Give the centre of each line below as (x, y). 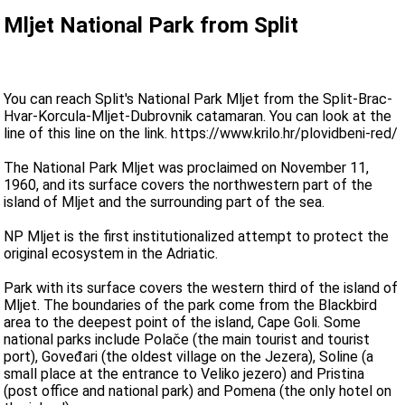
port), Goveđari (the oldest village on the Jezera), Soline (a (189, 357)
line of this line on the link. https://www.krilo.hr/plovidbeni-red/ (201, 134)
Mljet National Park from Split (151, 26)
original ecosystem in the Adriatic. (111, 254)
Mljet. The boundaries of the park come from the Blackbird (191, 306)
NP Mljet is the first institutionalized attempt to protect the (197, 237)
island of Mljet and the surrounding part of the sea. (165, 202)
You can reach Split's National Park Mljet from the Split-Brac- (198, 99)
